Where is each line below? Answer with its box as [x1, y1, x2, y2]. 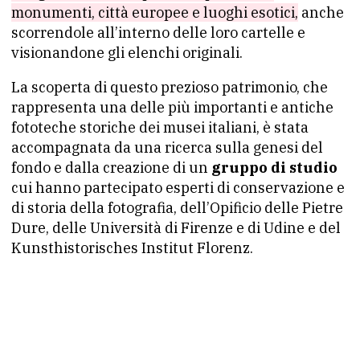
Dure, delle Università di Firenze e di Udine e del [11, 219, 341, 238]
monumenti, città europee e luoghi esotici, [11, 3, 298, 22]
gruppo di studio [211, 158, 337, 178]
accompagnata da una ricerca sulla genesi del [11, 138, 323, 157]
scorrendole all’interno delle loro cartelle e [11, 23, 305, 43]
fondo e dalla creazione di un [11, 158, 211, 178]
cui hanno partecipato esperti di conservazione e [11, 178, 345, 198]
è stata [260, 118, 309, 137]
